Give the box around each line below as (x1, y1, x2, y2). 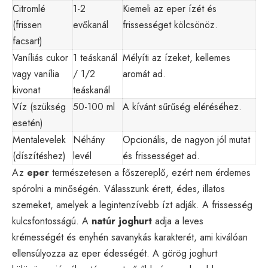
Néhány (73, 132, 105, 147)
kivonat (13, 83, 40, 97)
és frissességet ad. (123, 148, 200, 163)
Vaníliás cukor (13, 50, 68, 65)
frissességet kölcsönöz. (123, 17, 218, 32)
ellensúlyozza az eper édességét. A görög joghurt (12, 246, 217, 260)
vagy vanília (13, 66, 59, 81)
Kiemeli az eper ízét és (123, 1, 217, 16)
